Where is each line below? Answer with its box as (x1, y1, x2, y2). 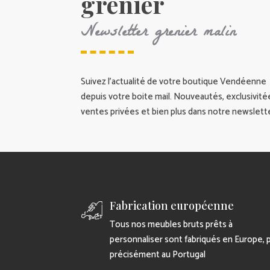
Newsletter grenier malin (81, 19, 236, 47)
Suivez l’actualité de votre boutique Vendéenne (81, 74, 267, 89)
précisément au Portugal (109, 247, 206, 263)
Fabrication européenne (109, 198, 234, 213)
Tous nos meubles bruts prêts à (109, 217, 233, 233)
